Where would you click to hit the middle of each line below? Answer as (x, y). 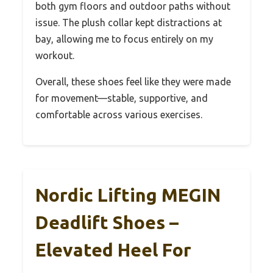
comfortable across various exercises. (119, 115)
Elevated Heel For (113, 250)
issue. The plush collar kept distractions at (129, 23)
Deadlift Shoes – (107, 223)
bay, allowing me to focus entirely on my (124, 39)
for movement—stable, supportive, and (122, 98)
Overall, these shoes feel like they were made (133, 82)
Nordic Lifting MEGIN (128, 195)
